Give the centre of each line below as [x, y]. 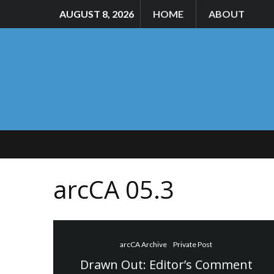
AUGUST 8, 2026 [97, 14]
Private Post [193, 244]
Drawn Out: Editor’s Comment [166, 264]
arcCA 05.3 [114, 189]
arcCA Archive [144, 244]
